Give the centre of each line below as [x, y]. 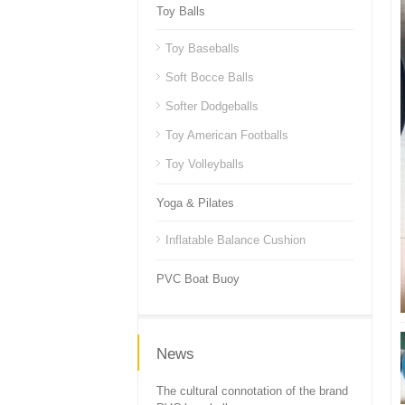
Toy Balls [181, 11]
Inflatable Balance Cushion [235, 240]
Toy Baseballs [202, 48]
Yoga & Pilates [195, 203]
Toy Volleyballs [205, 164]
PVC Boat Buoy [198, 279]
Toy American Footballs [227, 135]
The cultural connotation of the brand [252, 391]
